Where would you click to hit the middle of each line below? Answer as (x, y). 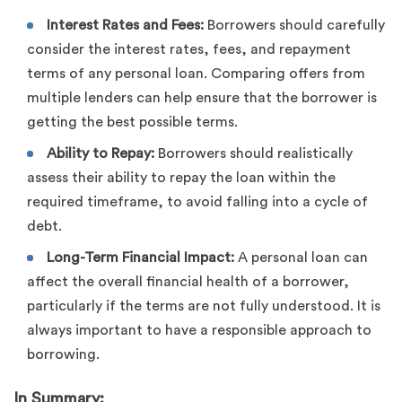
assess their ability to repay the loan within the (181, 177)
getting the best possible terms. (132, 122)
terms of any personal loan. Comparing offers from (196, 73)
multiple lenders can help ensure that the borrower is (202, 97)
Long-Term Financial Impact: (140, 257)
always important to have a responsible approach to (199, 330)
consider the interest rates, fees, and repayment (189, 49)
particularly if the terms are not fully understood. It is (204, 306)
